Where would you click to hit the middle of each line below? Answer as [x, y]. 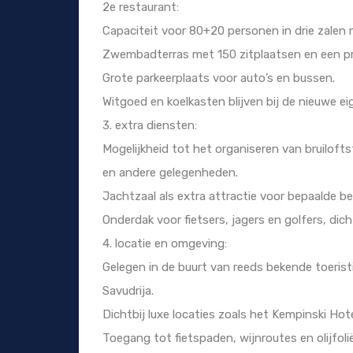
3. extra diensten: [150, 126]
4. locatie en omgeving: [165, 244]
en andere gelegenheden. [170, 173]
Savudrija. [128, 291]
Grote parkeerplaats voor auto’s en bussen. [219, 78]
